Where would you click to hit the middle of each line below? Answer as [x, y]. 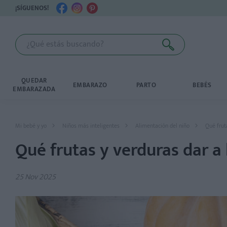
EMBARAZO [90, 85]
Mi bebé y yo [31, 126]
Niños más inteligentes [91, 126]
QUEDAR [34, 81]
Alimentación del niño [162, 126]
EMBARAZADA [34, 89]
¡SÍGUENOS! [32, 8]
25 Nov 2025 [35, 177]
